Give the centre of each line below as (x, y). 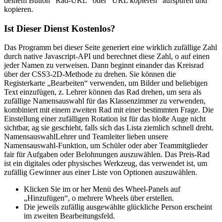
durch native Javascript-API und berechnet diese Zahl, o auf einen (107, 56)
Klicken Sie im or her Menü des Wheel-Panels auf (102, 189)
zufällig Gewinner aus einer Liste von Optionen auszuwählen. (101, 172)
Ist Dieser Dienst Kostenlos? (60, 28)
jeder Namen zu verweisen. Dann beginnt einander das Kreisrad (104, 65)
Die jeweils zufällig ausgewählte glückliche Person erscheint (118, 207)
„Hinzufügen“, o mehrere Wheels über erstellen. (99, 198)
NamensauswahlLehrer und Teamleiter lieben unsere (86, 137)
